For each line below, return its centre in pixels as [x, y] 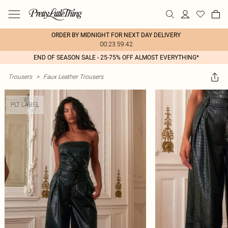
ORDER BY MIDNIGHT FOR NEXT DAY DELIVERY [116, 35]
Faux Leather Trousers [73, 77]
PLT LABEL [25, 105]
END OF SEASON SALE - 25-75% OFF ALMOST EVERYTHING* [116, 58]
